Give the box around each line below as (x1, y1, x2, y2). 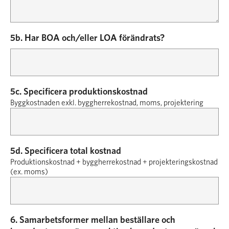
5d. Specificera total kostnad (10, 147, 121, 156)
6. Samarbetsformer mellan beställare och (10, 216, 175, 225)
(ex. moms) (10, 168, 48, 176)
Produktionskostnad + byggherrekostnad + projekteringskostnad (10, 158, 218, 166)
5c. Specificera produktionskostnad (10, 87, 148, 97)
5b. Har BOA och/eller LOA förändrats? (10, 34, 165, 43)
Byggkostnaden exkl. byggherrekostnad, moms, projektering (10, 99, 203, 107)
